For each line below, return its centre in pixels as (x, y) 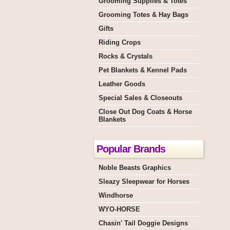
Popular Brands (131, 149)
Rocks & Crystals (126, 56)
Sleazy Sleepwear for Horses (144, 181)
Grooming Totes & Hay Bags (143, 15)
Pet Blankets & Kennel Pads (143, 70)
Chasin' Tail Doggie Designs (143, 223)
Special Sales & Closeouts (140, 98)
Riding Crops (120, 42)
